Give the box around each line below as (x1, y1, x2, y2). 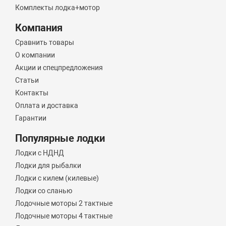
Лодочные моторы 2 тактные (15, 199, 113, 207)
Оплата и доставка (15, 101, 79, 109)
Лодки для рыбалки (15, 161, 82, 169)
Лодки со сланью (15, 187, 73, 195)
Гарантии (15, 114, 47, 122)
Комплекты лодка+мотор (15, 4, 100, 12)
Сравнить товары (15, 38, 75, 46)
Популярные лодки (15, 132, 105, 144)
